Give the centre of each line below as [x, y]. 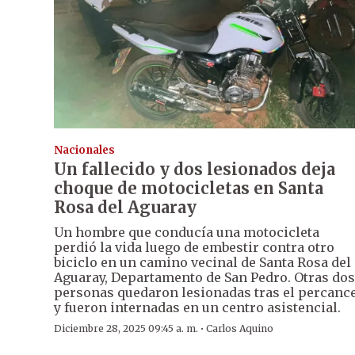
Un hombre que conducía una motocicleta [187, 233]
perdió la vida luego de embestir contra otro [194, 248]
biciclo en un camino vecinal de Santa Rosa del [202, 263]
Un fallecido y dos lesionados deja [195, 170]
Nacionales [84, 151]
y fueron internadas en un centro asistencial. [197, 308]
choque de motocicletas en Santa [189, 189]
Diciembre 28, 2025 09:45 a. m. [126, 329]
